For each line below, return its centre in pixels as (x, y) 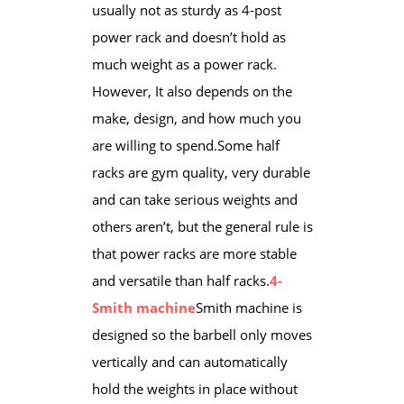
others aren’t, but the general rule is (202, 226)
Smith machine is (248, 307)
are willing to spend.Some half (185, 145)
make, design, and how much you (196, 118)
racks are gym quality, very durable (201, 172)
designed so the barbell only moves (202, 334)
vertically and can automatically (189, 361)
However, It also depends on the (192, 91)
